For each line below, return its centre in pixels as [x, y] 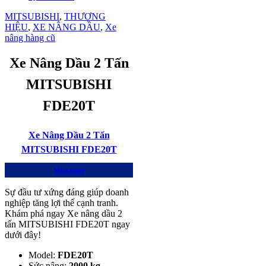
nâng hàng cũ [30, 37]
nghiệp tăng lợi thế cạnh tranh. [61, 202]
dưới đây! [23, 235]
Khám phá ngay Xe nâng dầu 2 [64, 213]
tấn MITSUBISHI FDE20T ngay [67, 224]
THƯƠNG [85, 16]
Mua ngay [69, 170]
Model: [43, 255]
